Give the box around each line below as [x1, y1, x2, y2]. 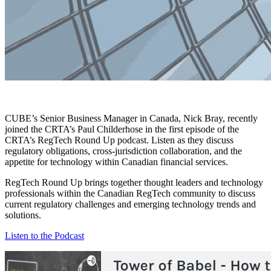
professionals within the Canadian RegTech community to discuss [5, 188, 255, 198]
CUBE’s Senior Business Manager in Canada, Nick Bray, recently [5, 113, 258, 123]
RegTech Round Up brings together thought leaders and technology [5, 177, 263, 188]
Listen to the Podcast [5, 230, 84, 241]
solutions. [5, 209, 41, 220]
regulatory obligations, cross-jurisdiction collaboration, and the [5, 145, 242, 156]
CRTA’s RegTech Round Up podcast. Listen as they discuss [5, 134, 233, 145]
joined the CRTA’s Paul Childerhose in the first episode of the [5, 123, 239, 134]
